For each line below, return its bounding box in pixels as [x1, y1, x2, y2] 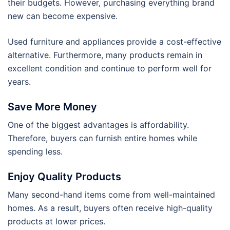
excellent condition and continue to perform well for [8, 63, 212, 73]
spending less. [8, 146, 63, 157]
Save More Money [8, 100, 97, 113]
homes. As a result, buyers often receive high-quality [8, 202, 213, 213]
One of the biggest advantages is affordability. [8, 119, 189, 130]
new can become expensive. [8, 10, 118, 21]
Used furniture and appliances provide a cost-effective [8, 36, 221, 47]
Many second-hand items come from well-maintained [8, 189, 215, 200]
